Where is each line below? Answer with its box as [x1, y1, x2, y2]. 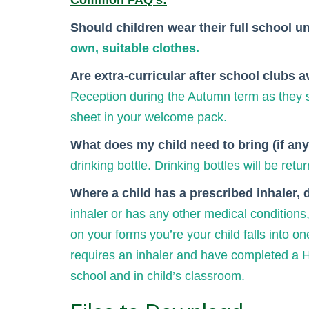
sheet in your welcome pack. [70, 110, 230, 124]
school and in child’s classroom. [70, 269, 245, 283]
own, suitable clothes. [70, 41, 199, 55]
